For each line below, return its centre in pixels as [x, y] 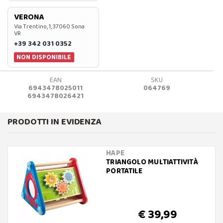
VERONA [29, 17]
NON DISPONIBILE [44, 57]
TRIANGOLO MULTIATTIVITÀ [152, 162]
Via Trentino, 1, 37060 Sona [49, 26]
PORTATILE [124, 171]
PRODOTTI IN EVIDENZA [55, 122]
